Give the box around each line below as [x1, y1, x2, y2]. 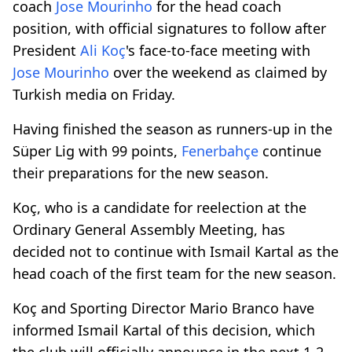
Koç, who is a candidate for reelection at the [13, 197, 306, 217]
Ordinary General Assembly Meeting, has [13, 219, 285, 239]
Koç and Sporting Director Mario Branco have [13, 298, 314, 317]
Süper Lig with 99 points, [13, 141, 181, 160]
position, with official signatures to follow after [13, 18, 326, 38]
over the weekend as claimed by [109, 62, 327, 82]
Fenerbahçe [181, 141, 258, 160]
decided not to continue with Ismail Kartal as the [13, 241, 339, 261]
